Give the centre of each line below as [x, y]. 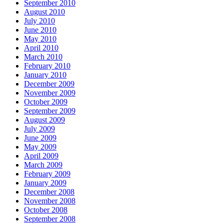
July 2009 [39, 128]
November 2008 [50, 200]
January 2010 [45, 74]
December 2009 [49, 83]
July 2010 [39, 20]
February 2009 [47, 173]
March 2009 [43, 164]
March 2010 [43, 56]
